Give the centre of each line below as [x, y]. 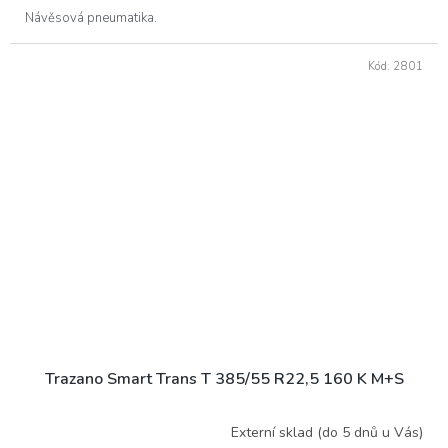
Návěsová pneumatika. [91, 17]
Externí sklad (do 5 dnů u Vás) [327, 432]
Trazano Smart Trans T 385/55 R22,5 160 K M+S [224, 379]
